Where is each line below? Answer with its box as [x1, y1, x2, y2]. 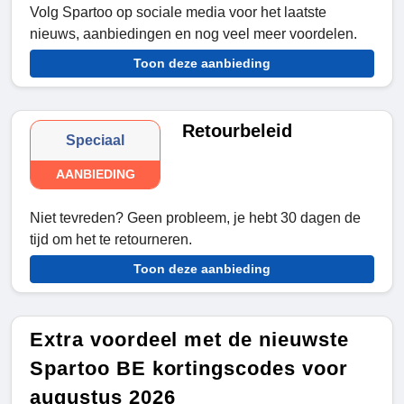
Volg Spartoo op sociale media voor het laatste [30, 5, 326, 21]
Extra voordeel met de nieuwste [30, 328, 349, 352]
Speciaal [66, 133, 125, 149]
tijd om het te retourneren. [30, 232, 192, 248]
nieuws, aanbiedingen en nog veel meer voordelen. [30, 26, 357, 42]
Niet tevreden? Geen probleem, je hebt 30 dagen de [30, 210, 361, 226]
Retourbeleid [182, 121, 293, 142]
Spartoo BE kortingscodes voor [30, 357, 348, 381]
